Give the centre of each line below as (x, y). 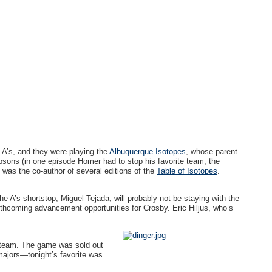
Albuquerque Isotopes (148, 151)
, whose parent (212, 151)
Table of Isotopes (187, 171)
